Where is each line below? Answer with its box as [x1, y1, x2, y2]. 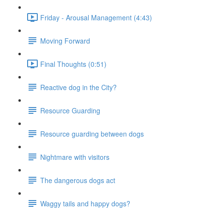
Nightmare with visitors [40, 152, 109, 162]
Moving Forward [40, 35, 90, 46]
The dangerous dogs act [40, 175, 115, 185]
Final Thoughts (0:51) [40, 59, 107, 69]
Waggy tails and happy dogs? [40, 198, 130, 208]
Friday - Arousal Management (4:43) [40, 12, 152, 22]
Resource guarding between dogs [40, 128, 144, 139]
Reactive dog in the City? [40, 82, 117, 92]
